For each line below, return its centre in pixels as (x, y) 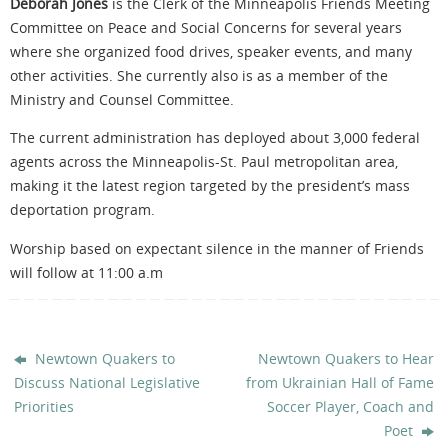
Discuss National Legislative (107, 382)
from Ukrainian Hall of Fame (339, 382)
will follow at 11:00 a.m (86, 272)
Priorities (44, 406)
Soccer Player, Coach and (350, 406)
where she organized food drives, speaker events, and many (211, 51)
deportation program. (84, 210)
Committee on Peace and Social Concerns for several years (206, 27)
